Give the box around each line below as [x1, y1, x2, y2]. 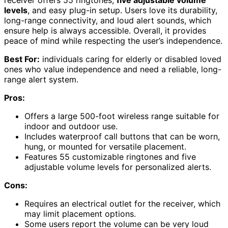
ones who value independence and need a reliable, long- [4, 64, 221, 74]
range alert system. [4, 74, 78, 84]
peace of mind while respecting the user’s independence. [4, 35, 222, 46]
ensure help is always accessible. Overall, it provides [4, 25, 206, 36]
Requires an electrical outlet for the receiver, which [24, 198, 220, 209]
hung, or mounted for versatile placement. [24, 141, 186, 152]
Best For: [4, 53, 40, 64]
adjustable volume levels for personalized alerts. [24, 161, 211, 172]
